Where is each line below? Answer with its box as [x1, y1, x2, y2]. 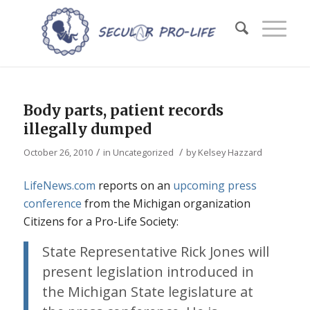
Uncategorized [112, 146, 174, 158]
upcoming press [172, 177, 257, 193]
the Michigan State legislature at [42, 282, 253, 302]
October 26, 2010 [23, 146, 93, 158]
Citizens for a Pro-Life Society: [23, 213, 179, 229]
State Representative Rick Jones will [42, 242, 269, 262]
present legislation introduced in [42, 262, 254, 282]
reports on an [95, 177, 173, 193]
